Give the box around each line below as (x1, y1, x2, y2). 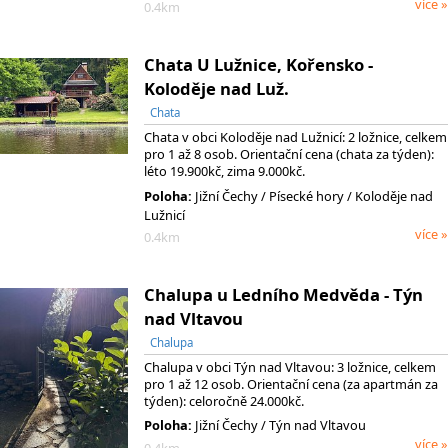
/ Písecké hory (261, 186, 344, 205)
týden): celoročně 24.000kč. (144, 392, 304, 410)
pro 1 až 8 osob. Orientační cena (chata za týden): (144, 145, 434, 164)
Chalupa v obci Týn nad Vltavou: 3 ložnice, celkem (144, 358, 436, 376)
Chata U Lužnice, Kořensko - (144, 53, 373, 77)
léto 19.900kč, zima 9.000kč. (144, 162, 305, 181)
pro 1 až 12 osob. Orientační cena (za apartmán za (144, 375, 438, 393)
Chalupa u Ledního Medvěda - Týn (144, 283, 423, 307)
